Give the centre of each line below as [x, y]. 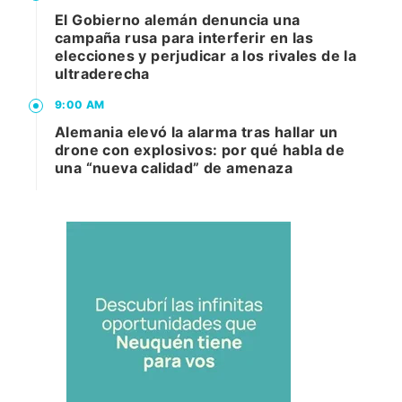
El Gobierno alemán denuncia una [178, 20]
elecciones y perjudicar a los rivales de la [206, 56]
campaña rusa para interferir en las [184, 38]
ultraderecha [102, 74]
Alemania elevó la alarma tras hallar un [197, 132]
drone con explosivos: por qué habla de [200, 150]
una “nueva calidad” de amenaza [174, 168]
